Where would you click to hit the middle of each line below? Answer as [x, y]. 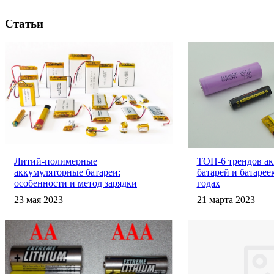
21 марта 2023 [226, 199]
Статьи [24, 24]
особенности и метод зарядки [76, 183]
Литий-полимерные [56, 161]
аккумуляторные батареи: [67, 172]
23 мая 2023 [39, 199]
